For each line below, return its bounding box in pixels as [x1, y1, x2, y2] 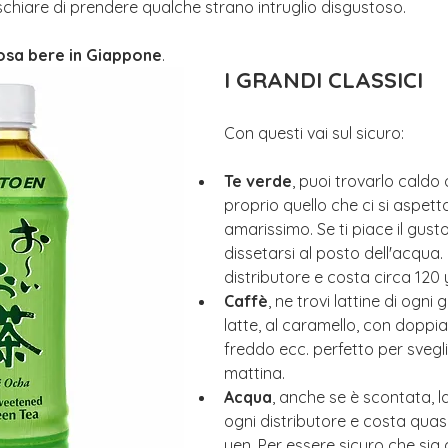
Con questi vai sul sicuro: [224, 123, 408, 143]
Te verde [224, 171, 292, 191]
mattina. [224, 363, 285, 383]
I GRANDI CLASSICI [224, 66, 423, 94]
